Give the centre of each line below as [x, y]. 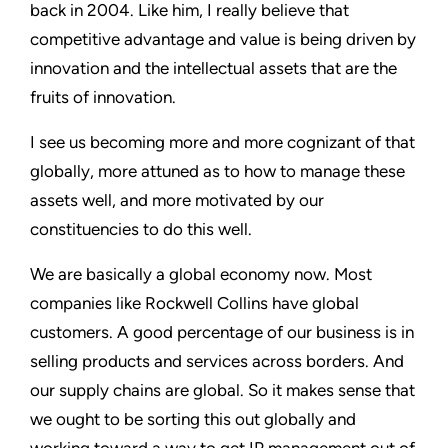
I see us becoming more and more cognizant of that [222, 141]
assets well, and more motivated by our [177, 199]
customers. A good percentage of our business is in [222, 331]
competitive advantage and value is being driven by [223, 38]
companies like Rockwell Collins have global [194, 302]
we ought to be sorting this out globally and [193, 418]
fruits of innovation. [103, 96]
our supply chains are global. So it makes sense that [222, 389]
